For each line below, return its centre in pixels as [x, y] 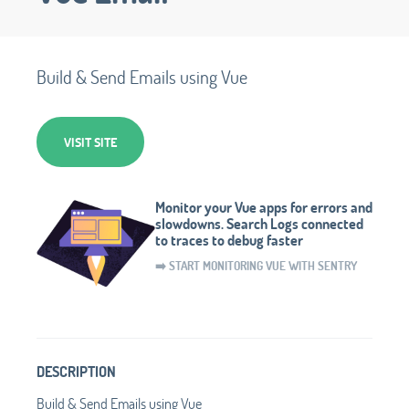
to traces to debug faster [229, 239]
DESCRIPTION [76, 371]
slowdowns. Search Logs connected [259, 223]
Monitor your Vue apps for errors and [264, 206]
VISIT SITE [90, 142]
